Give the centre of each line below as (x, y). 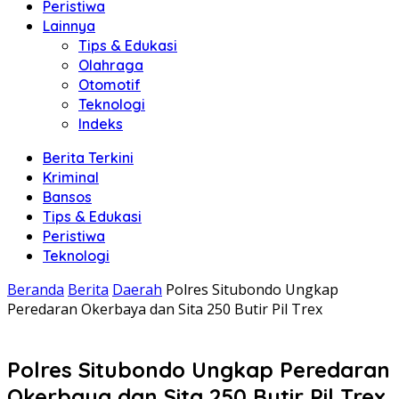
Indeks (101, 124)
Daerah (137, 289)
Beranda (36, 289)
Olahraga (111, 65)
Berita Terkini (88, 158)
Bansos (67, 197)
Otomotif (110, 85)
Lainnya (69, 26)
